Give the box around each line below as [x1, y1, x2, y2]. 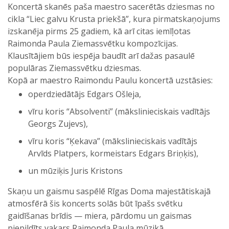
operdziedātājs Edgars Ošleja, [28, 88, 141, 100]
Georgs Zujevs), [28, 118, 88, 129]
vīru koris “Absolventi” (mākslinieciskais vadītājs [28, 105, 210, 117]
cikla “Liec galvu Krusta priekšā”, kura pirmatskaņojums [8, 13, 220, 25]
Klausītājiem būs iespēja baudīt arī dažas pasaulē [8, 50, 195, 61]
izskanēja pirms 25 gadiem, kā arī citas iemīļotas [8, 25, 191, 37]
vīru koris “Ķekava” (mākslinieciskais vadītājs [28, 135, 197, 147]
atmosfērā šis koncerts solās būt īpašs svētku [8, 197, 182, 209]
